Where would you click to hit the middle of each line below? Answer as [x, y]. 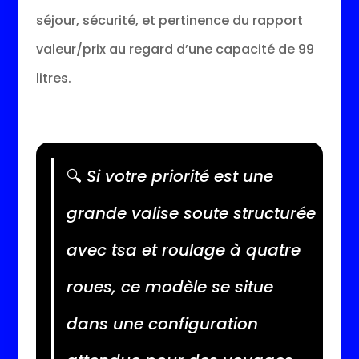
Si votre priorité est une [177, 176]
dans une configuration [162, 323]
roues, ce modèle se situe [169, 286]
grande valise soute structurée [191, 213]
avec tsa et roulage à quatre [183, 250]
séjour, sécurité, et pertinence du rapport [169, 20]
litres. [53, 78]
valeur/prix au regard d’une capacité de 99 [175, 49]
